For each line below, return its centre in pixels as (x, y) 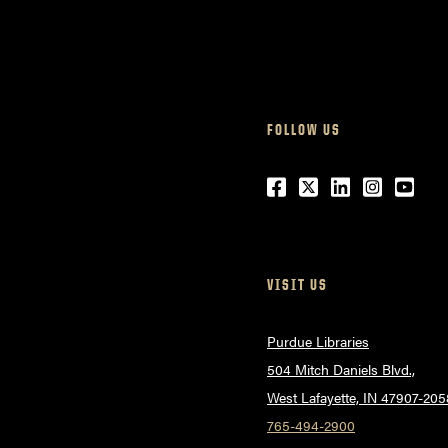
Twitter (333, 188)
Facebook (316, 188)
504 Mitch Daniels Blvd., (341, 369)
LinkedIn (375, 188)
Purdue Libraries (318, 341)
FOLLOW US (304, 130)
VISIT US (297, 285)
